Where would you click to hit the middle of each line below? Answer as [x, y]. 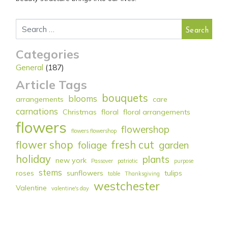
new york [71, 161]
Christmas [80, 112]
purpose [184, 161]
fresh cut [133, 145]
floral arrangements [157, 112]
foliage [93, 145]
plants [156, 160]
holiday [34, 159]
